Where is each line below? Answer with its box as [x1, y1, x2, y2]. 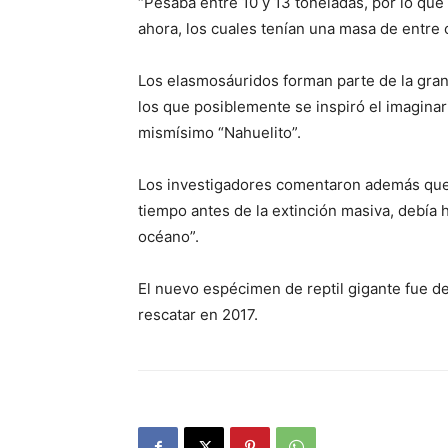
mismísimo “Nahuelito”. [138, 123, 301, 142]
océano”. [138, 227, 199, 246]
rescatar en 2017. [138, 305, 258, 324]
